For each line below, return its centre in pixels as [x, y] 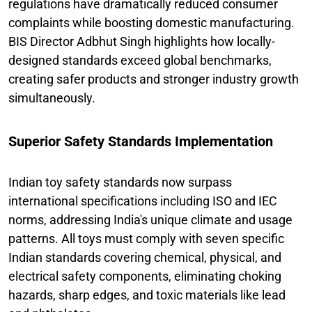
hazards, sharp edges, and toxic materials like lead [147, 295]
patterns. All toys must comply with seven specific [146, 238]
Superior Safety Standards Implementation [141, 141]
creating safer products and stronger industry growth [154, 79]
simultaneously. [52, 97]
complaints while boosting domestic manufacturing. [151, 22]
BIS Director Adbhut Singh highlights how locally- [142, 41]
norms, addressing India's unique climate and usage [150, 219]
